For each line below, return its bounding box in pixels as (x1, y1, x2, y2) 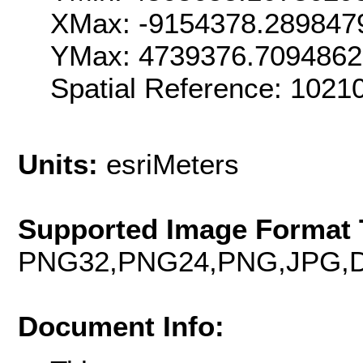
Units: (18, 148, 106, 181)
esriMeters (106, 148, 239, 181)
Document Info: (18, 310, 224, 343)
